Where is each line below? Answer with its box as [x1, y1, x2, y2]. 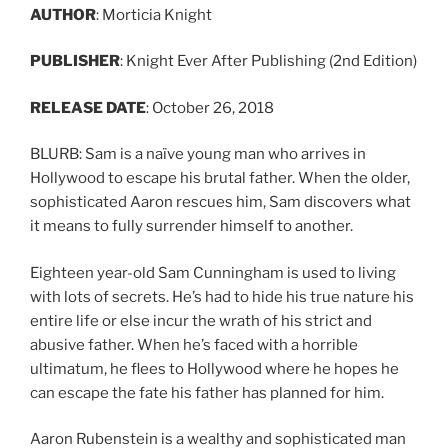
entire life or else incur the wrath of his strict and [30, 311, 372, 330]
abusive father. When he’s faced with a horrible [30, 335, 358, 354]
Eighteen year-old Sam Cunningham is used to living [30, 263, 396, 282]
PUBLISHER [30, 52, 120, 71]
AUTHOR [30, 5, 96, 24]
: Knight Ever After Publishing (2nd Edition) [120, 52, 417, 71]
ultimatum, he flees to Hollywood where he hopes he [30, 359, 399, 378]
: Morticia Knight [96, 5, 212, 24]
